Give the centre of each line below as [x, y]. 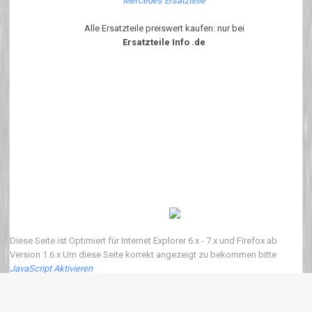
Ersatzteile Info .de [164, 42]
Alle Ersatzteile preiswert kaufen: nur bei [164, 28]
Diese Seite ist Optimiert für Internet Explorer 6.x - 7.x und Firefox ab [144, 240]
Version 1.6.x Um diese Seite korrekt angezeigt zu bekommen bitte [143, 254]
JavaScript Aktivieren [52, 268]
